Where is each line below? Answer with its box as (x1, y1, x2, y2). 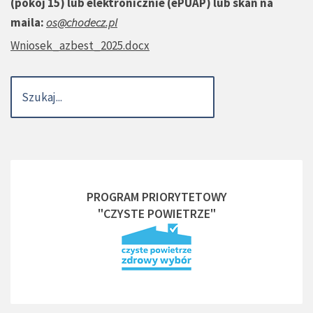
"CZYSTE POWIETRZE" (97, 205, 216, 222)
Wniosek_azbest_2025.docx (10, 38, 150, 54)
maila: (10, 15, 46, 31)
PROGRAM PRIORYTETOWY (86, 189, 227, 205)
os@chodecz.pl (46, 15, 117, 31)
